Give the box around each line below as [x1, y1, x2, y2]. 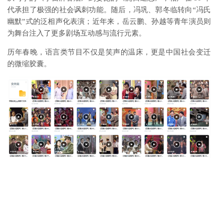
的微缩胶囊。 [7, 59, 51, 68]
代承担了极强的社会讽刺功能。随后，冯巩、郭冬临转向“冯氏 [7, 5, 211, 14]
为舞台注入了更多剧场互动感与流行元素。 [7, 29, 146, 37]
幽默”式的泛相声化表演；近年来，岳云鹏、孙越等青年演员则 [7, 17, 211, 25]
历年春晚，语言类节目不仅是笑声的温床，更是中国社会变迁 [7, 48, 211, 56]
